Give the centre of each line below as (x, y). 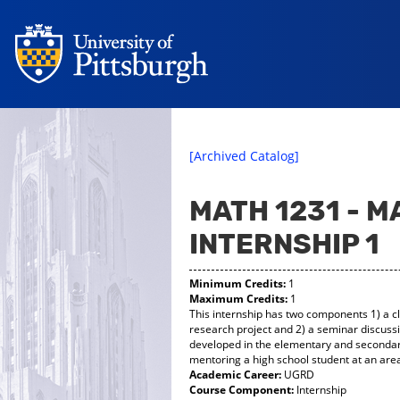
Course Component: (242, 390)
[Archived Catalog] (244, 156)
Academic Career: (235, 375)
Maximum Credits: (238, 299)
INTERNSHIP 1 (284, 244)
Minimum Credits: (237, 283)
